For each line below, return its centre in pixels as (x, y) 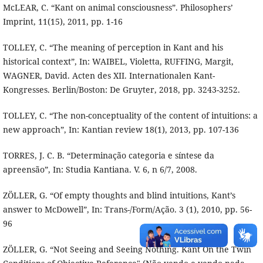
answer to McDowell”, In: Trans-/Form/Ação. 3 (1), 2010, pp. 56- (127, 210)
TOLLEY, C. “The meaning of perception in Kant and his (113, 48)
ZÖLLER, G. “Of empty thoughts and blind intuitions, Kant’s (119, 195)
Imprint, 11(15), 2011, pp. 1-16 (63, 22)
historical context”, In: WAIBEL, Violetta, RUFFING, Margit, (118, 62)
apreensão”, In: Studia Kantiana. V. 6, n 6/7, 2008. (100, 170)
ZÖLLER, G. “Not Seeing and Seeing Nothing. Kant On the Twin (127, 249)
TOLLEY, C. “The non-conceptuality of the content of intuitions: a (130, 116)
